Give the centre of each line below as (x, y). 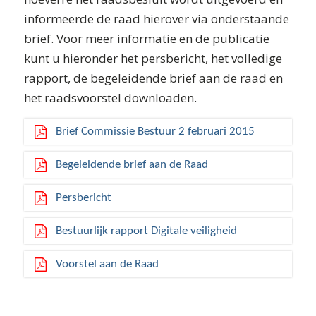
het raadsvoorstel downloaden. (110, 98)
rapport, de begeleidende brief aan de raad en (153, 78)
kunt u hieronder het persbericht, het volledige (153, 59)
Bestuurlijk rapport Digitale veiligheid (146, 231)
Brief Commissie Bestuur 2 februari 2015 (155, 131)
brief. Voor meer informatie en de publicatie (146, 39)
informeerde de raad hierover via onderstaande (156, 19)
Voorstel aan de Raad (107, 264)
